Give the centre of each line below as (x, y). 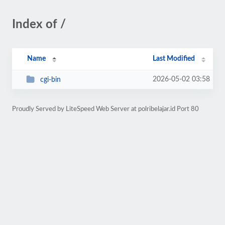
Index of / (39, 25)
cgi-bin (50, 80)
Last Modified (174, 59)
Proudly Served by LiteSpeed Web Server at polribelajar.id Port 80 (105, 109)
